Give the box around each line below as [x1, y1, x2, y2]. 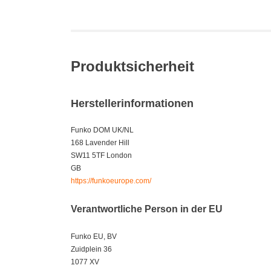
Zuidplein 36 [71, 244, 112, 253]
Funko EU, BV [71, 232, 117, 241]
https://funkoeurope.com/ [71, 177, 151, 186]
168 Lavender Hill [71, 139, 129, 148]
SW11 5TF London [71, 151, 132, 160]
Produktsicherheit [71, 58, 194, 75]
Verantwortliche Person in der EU [71, 203, 223, 214]
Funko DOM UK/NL [71, 126, 134, 135]
